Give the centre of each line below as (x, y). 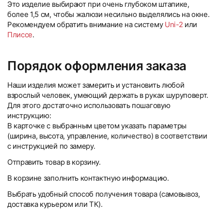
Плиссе (20, 35)
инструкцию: (29, 116)
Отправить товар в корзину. (54, 162)
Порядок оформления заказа (97, 66)
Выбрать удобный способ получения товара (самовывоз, (104, 194)
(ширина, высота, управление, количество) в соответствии (107, 136)
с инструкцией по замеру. (51, 146)
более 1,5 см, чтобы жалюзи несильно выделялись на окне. (108, 14)
